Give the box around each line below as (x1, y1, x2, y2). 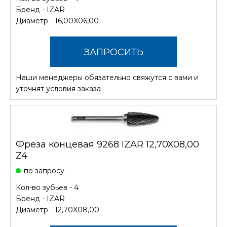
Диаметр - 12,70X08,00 (16, 205, 99, 214)
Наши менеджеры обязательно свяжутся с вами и (16, 72, 199, 82)
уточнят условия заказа (16, 84, 101, 93)
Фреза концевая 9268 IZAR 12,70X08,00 (16, 138, 199, 150)
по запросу (24, 166, 64, 175)
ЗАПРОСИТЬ (84, 46, 143, 58)
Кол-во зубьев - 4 (16, 182, 79, 192)
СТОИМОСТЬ (83, 77, 144, 88)
